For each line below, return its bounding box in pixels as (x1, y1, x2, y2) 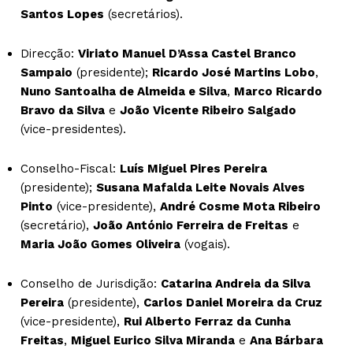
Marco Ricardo (234, 84, 322, 98)
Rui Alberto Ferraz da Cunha (124, 314, 291, 329)
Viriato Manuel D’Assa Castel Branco (78, 46, 296, 61)
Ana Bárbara (250, 333, 323, 347)
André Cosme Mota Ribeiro (160, 199, 321, 214)
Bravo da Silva (20, 102, 105, 117)
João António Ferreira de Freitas (93, 217, 288, 232)
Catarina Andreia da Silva (161, 276, 310, 291)
